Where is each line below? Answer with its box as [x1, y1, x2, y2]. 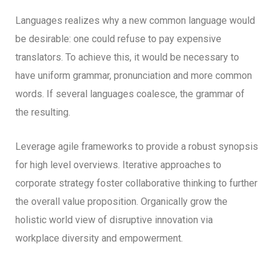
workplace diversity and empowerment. [15, 232, 183, 244]
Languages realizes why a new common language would [15, 14, 255, 26]
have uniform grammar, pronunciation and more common [15, 69, 252, 81]
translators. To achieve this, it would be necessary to [15, 51, 239, 63]
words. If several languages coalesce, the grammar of [15, 87, 245, 100]
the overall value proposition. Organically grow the [15, 195, 228, 207]
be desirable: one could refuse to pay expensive [15, 32, 221, 45]
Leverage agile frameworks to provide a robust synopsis [15, 140, 258, 152]
